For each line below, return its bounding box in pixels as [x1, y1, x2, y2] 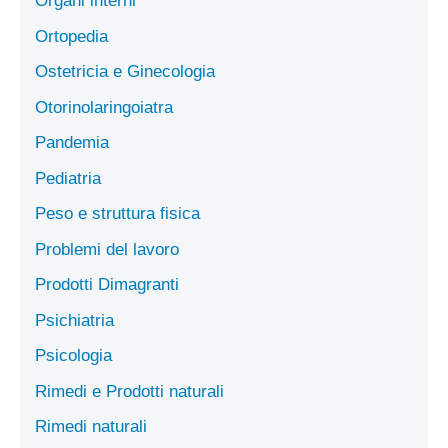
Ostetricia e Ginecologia [35, 62, 215, 82]
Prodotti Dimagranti [35, 275, 179, 295]
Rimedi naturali [35, 417, 147, 437]
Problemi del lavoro [35, 239, 179, 259]
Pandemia [35, 133, 109, 153]
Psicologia [35, 346, 112, 366]
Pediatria [35, 168, 101, 188]
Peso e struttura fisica [35, 204, 200, 224]
